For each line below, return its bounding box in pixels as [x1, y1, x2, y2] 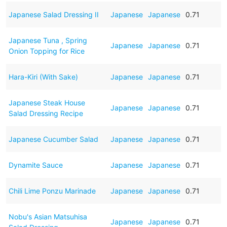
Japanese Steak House [8, 98, 85, 107]
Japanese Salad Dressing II [8, 10, 99, 19]
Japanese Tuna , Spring [8, 35, 87, 45]
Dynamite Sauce [8, 160, 63, 169]
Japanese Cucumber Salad [8, 134, 98, 143]
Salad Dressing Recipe [8, 108, 83, 118]
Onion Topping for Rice [8, 46, 85, 55]
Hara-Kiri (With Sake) [8, 72, 78, 81]
